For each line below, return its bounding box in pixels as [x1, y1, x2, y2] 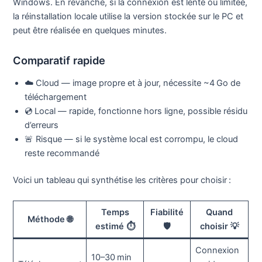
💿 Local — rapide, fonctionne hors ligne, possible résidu [25, 106, 248, 117]
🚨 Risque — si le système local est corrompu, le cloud [25, 134, 239, 145]
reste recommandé [25, 148, 100, 159]
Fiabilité [150, 207, 184, 218]
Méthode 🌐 [27, 214, 73, 225]
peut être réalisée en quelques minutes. [13, 25, 167, 36]
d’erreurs [25, 120, 59, 131]
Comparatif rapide [13, 53, 106, 67]
